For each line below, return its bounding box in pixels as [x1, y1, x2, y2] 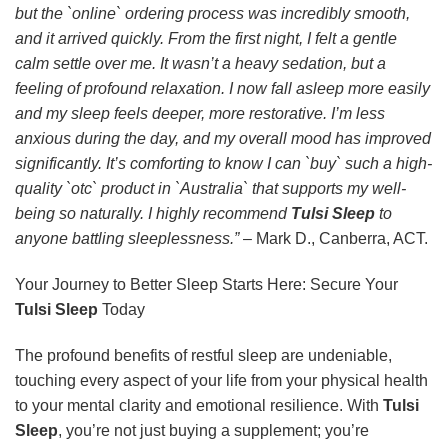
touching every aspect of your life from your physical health [15, 371, 428, 389]
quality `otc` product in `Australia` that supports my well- [15, 180, 406, 198]
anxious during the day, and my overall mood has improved [15, 130, 431, 148]
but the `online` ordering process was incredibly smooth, [15, 5, 410, 23]
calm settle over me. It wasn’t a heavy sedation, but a [15, 55, 386, 73]
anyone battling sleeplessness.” [15, 230, 239, 248]
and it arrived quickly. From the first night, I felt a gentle [15, 30, 397, 48]
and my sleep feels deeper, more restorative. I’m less [15, 105, 385, 123]
